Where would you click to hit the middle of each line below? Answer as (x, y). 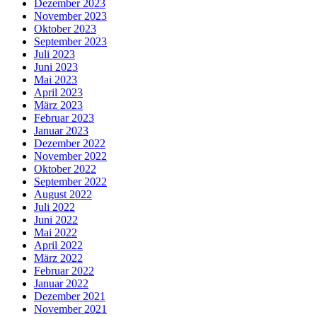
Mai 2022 (56, 233)
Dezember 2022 (70, 144)
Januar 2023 (61, 131)
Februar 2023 (64, 118)
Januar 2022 (61, 284)
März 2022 (58, 258)
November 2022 (70, 156)
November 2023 (70, 16)
